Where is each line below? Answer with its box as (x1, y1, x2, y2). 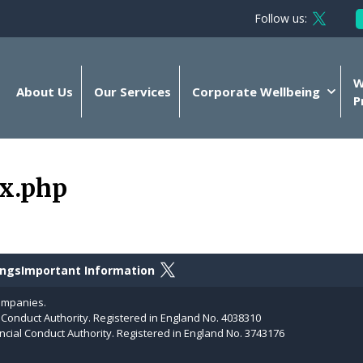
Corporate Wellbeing (192, 83, 320, 100)
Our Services (94, 83, 171, 100)
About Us (16, 83, 73, 100)
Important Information (21, 262, 155, 278)
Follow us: (254, 11, 307, 26)
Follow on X (159, 262, 233, 280)
